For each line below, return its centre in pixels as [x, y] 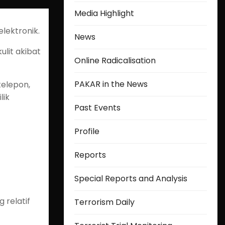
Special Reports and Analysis [131, 179]
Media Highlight [104, 13]
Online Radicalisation [115, 61]
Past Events [97, 108]
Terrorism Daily [104, 202]
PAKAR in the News [111, 84]
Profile [87, 131]
